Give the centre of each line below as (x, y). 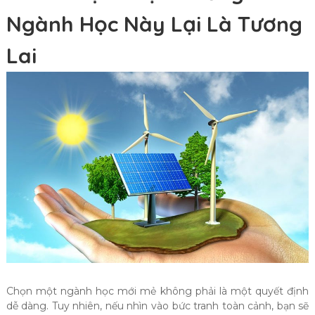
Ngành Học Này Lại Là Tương (154, 24)
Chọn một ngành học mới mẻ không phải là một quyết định (157, 291)
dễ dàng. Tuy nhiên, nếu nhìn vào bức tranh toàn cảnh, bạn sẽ (157, 306)
